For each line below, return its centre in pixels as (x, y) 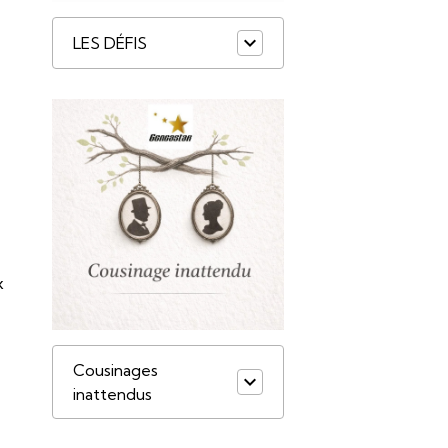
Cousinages (116, 369)
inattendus (113, 393)
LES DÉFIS (110, 42)
